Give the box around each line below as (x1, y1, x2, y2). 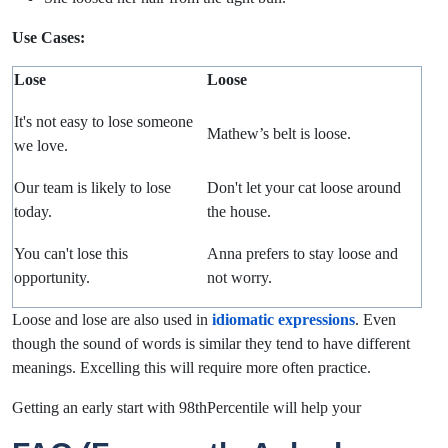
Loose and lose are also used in (12, 311, 212, 329)
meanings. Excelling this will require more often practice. (12, 359, 371, 377)
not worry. (207, 269, 273, 287)
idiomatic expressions (212, 311, 355, 329)
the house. (207, 203, 272, 221)
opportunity (14, 269, 87, 287)
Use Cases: (12, 29, 85, 47)
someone (133, 113, 194, 131)
